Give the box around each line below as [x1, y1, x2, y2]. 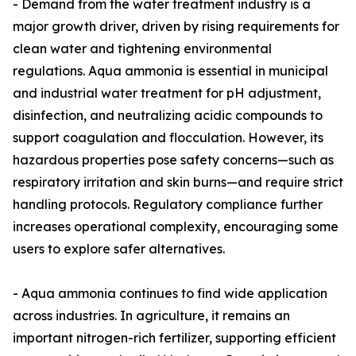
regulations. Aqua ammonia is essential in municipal [13, 63, 328, 79]
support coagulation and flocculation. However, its [13, 130, 323, 146]
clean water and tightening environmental [13, 41, 272, 57]
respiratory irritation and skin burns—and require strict [13, 174, 343, 191]
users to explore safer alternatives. [13, 241, 225, 257]
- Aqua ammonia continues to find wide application [13, 285, 327, 302]
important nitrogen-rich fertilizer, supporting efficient [13, 330, 336, 346]
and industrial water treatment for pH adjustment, [13, 85, 321, 102]
